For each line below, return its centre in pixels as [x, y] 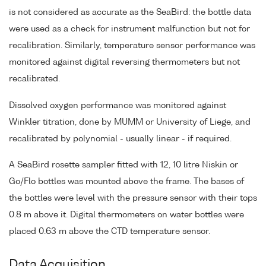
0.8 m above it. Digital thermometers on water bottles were [126, 215]
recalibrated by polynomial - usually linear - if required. [120, 139]
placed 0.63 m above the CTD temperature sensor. [110, 232]
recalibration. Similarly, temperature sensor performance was [132, 45]
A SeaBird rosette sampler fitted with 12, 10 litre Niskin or [123, 165]
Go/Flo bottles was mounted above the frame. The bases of [126, 182]
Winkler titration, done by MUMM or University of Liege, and [130, 122]
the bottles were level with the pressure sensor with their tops [133, 199]
